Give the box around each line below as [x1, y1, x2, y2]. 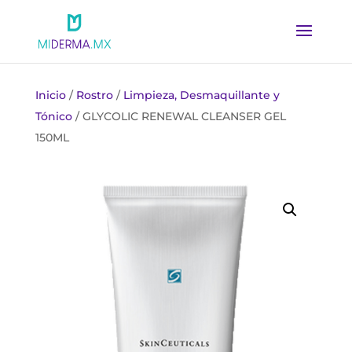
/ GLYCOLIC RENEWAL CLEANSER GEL [71, 109, 286, 123]
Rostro [75, 88, 113, 102]
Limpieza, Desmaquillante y [123, 88, 280, 102]
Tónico [35, 109, 72, 123]
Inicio [35, 88, 66, 102]
